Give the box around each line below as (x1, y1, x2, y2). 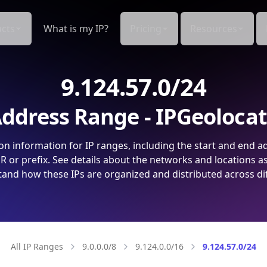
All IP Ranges (11, 241, 63, 252)
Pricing (130, 22, 162, 35)
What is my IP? (44, 22, 108, 35)
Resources (190, 22, 237, 35)
